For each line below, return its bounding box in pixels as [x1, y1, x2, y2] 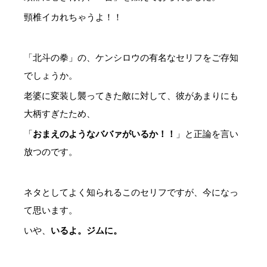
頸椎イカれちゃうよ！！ [24, 11, 122, 23]
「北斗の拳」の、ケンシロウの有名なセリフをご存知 [24, 51, 238, 63]
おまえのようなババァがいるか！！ [33, 128, 176, 139]
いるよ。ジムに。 [51, 224, 122, 236]
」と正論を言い [176, 128, 238, 139]
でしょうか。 [24, 69, 77, 81]
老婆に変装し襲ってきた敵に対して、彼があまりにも [24, 89, 238, 101]
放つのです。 [24, 145, 77, 157]
